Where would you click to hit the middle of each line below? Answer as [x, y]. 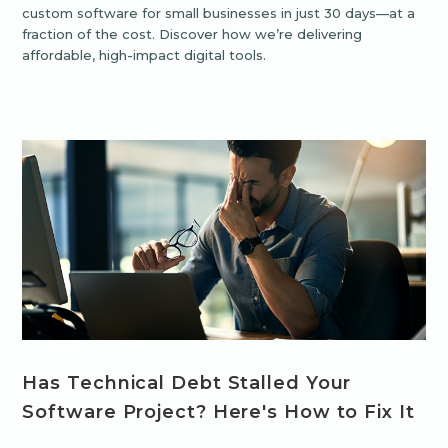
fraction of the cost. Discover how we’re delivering [192, 34]
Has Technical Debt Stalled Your [187, 383]
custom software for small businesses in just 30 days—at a [219, 13]
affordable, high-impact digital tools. [144, 55]
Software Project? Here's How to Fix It [218, 412]
